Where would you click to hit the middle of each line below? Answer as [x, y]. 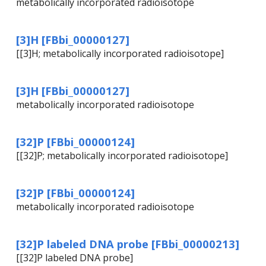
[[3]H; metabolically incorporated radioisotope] [120, 54]
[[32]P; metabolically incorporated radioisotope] [122, 156]
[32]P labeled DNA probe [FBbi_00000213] [128, 244]
